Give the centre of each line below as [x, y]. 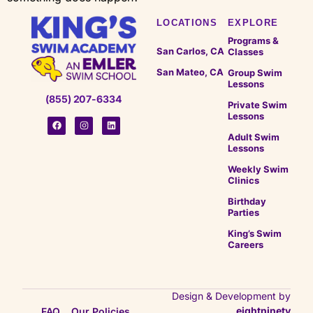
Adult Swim [253, 137]
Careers [245, 245]
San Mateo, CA [190, 72]
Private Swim [257, 105]
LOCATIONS [187, 23]
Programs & [253, 41]
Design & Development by [231, 296]
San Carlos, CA [190, 51]
